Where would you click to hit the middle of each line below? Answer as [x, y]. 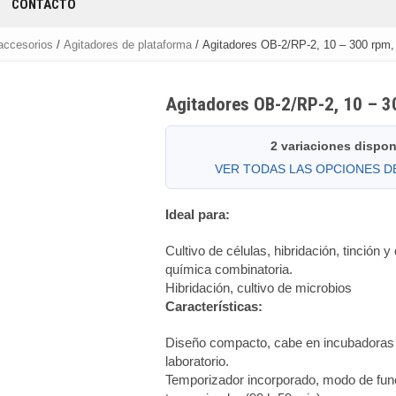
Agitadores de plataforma [128, 45]
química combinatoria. [229, 270]
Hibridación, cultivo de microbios [259, 288]
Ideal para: [198, 215]
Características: [214, 307]
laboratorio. [198, 362]
